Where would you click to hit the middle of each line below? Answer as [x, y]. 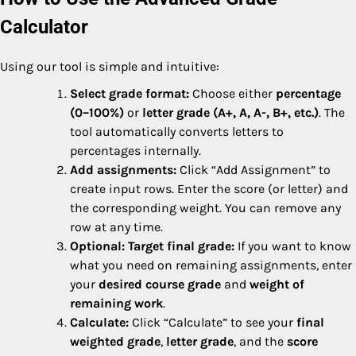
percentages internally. [135, 150]
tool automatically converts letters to [177, 131]
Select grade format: [130, 93]
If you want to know [293, 246]
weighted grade [115, 341]
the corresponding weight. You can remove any [205, 207]
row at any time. [116, 226]
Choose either [232, 93]
